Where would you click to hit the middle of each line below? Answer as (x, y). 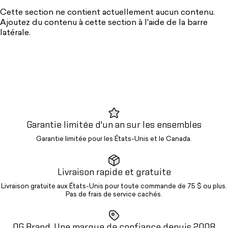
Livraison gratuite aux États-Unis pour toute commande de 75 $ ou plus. (114, 186)
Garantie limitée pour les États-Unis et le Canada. (114, 139)
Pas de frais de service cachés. (114, 194)
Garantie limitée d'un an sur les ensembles (114, 125)
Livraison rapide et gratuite (114, 172)
